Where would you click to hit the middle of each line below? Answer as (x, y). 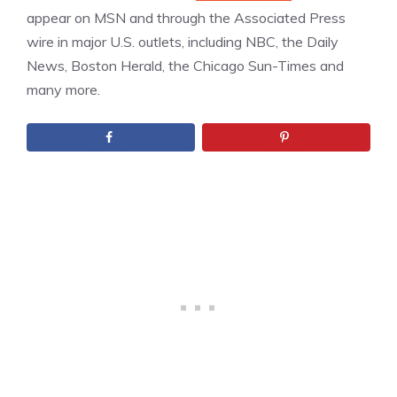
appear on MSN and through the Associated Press (186, 17)
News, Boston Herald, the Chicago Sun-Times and (185, 65)
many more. (63, 89)
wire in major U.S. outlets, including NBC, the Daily (183, 41)
